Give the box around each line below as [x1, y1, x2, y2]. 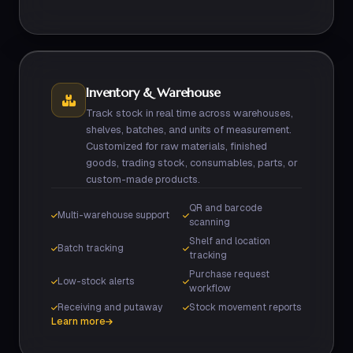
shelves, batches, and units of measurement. [86, 123, 292, 136]
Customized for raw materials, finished [86, 139, 267, 153]
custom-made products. [86, 173, 200, 186]
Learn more [51, 315, 106, 328]
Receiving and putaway [58, 301, 162, 314]
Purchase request [189, 268, 269, 281]
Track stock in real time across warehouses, [86, 106, 293, 120]
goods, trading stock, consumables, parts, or [86, 156, 298, 169]
